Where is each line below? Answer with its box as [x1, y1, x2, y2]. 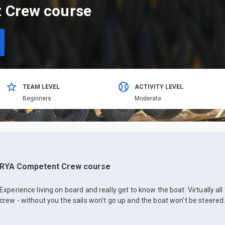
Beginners [23, 95, 52, 102]
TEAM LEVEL [23, 83, 60, 91]
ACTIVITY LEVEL [135, 83, 183, 91]
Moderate [135, 95, 161, 102]
